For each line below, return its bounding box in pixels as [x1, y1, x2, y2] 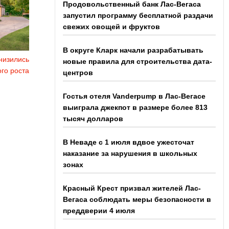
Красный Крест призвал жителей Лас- [62, 184, 201, 192]
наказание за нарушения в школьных [62, 149, 197, 157]
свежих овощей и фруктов [62, 22, 160, 31]
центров [62, 68, 93, 77]
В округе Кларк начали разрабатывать [62, 46, 203, 54]
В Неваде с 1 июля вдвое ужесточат [62, 138, 194, 146]
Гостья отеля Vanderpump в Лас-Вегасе [62, 92, 205, 100]
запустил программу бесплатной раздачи [62, 11, 213, 19]
